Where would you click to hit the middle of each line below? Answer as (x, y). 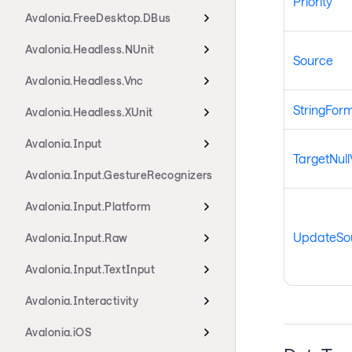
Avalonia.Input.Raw (77, 238)
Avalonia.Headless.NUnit (90, 49)
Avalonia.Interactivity (82, 301)
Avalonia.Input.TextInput (90, 269)
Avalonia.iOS (59, 332)
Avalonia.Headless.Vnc (84, 81)
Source (313, 60)
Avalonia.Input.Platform (88, 206)
